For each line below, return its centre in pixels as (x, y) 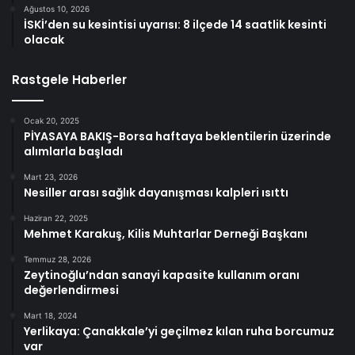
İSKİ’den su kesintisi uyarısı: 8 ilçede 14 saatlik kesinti (175, 25)
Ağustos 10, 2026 (57, 9)
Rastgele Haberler (69, 80)
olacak (44, 40)
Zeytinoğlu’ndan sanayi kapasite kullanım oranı (162, 275)
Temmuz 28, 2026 (57, 260)
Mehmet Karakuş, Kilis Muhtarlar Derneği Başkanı (166, 234)
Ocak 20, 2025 (52, 121)
